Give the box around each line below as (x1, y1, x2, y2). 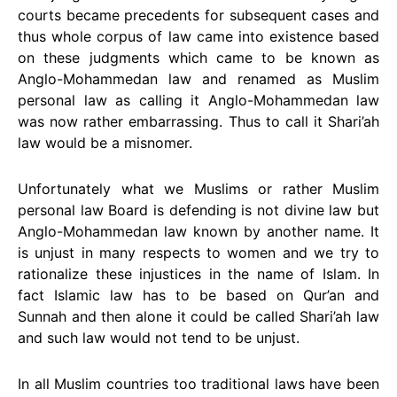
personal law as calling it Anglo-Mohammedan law (18, 91, 379, 109)
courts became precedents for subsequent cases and (18, 6, 379, 24)
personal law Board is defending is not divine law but (18, 201, 379, 219)
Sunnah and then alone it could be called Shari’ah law (18, 307, 379, 325)
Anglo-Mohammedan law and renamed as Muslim (18, 70, 379, 88)
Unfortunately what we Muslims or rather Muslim (18, 180, 379, 198)
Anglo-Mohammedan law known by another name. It (18, 222, 379, 240)
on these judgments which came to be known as (18, 49, 379, 66)
